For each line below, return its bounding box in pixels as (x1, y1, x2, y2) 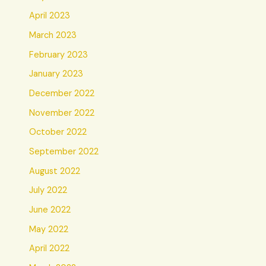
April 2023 (29, 10, 71, 22)
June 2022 (29, 204, 71, 216)
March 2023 (29, 30, 77, 42)
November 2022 (29, 107, 95, 119)
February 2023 (29, 49, 88, 61)
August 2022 (29, 165, 81, 177)
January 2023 (29, 68, 84, 80)
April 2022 (29, 243, 70, 255)
